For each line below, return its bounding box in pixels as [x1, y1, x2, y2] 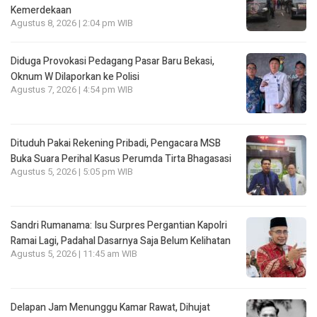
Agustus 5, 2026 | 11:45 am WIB [11, 248, 137, 261]
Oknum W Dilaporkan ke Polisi [11, 69, 139, 85]
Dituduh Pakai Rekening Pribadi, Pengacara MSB [11, 136, 221, 151]
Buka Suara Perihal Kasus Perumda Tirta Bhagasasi [11, 151, 231, 167]
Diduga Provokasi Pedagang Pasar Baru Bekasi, [11, 54, 214, 69]
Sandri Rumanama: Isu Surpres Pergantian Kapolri [11, 218, 227, 234]
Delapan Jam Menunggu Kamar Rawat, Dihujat [11, 300, 210, 316]
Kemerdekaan [11, 3, 71, 18]
